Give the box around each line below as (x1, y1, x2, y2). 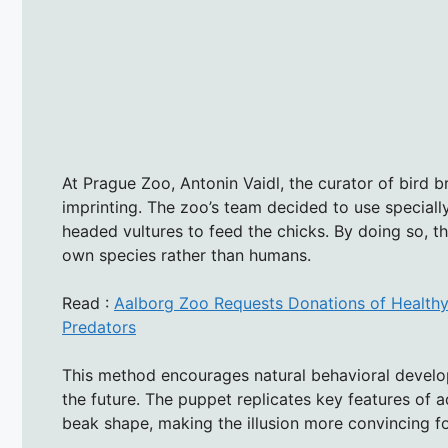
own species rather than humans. (62, 244, 311, 265)
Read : (62, 292, 114, 313)
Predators (62, 316, 136, 337)
